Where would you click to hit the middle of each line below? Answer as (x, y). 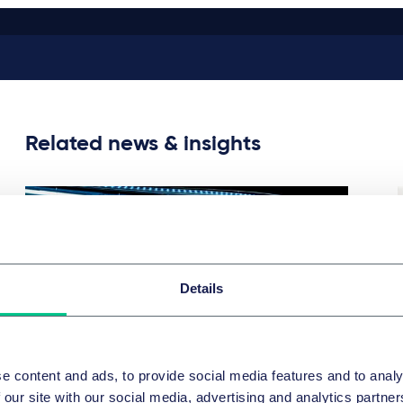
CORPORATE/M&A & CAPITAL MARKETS (156, 391)
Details (201, 289)
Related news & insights (143, 144)
